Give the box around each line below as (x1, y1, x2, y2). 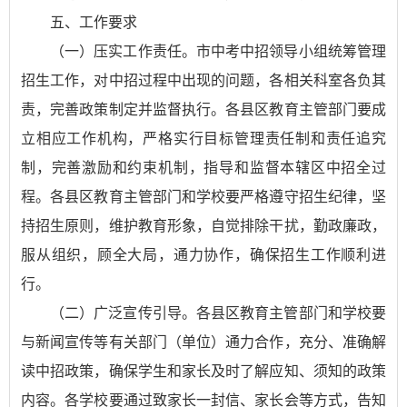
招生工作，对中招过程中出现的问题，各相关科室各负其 (21, 73, 386, 88)
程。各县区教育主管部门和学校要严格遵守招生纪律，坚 (21, 189, 386, 204)
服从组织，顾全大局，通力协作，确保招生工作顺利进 (21, 247, 386, 263)
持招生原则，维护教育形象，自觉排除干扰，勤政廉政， (21, 218, 386, 233)
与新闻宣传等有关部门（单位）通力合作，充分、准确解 (21, 334, 386, 350)
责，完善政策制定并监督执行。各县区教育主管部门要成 (21, 102, 386, 117)
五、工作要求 (50, 15, 137, 30)
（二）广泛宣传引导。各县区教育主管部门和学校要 (50, 305, 386, 321)
